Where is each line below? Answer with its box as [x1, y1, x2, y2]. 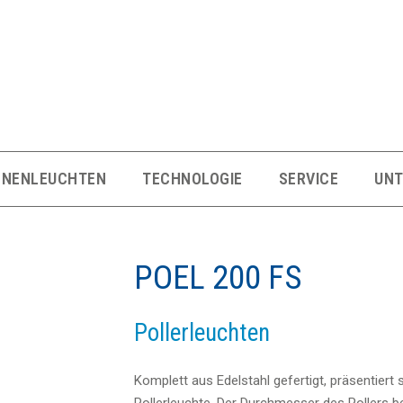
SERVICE [278, 169, 338, 188]
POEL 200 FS [134, 258, 302, 297]
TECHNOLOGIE [142, 169, 243, 188]
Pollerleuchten [134, 318, 270, 347]
